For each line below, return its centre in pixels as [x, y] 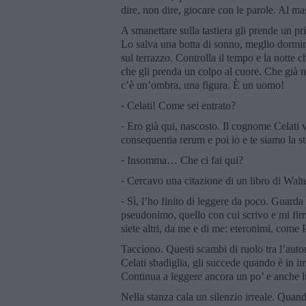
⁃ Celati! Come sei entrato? [178, 105]
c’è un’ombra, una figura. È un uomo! [203, 85]
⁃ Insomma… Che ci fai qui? [182, 160]
